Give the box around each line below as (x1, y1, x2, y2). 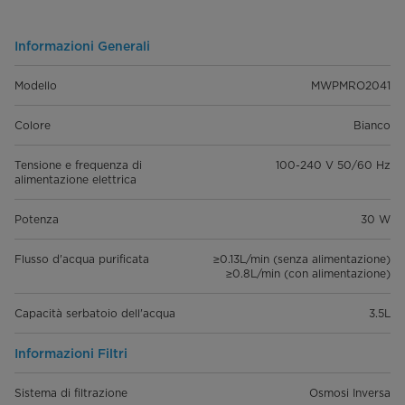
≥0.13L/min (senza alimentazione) (213, 251, 391, 266)
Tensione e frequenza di (14, 157, 142, 172)
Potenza (14, 212, 59, 226)
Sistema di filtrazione (14, 385, 127, 400)
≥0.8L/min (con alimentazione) (226, 266, 391, 280)
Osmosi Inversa (309, 385, 391, 400)
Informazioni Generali (14, 38, 150, 53)
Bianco (353, 118, 391, 132)
